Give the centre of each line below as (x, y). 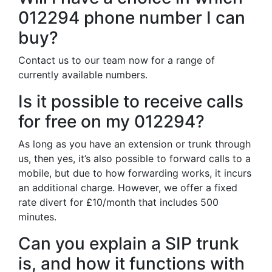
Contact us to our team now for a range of (117, 60)
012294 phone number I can (132, 18)
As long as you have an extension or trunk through (134, 144)
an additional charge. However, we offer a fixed (128, 188)
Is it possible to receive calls (131, 101)
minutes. (37, 217)
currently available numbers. (83, 75)
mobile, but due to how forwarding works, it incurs (135, 173)
